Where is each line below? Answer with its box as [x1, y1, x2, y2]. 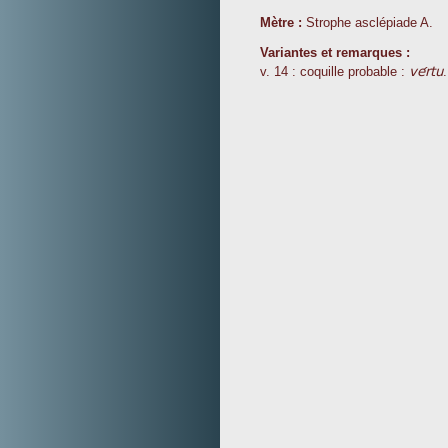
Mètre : [260, 15, 302, 31]
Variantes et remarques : [260, 45, 410, 61]
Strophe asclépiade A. [302, 15, 433, 31]
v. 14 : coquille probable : [260, 64, 409, 80]
